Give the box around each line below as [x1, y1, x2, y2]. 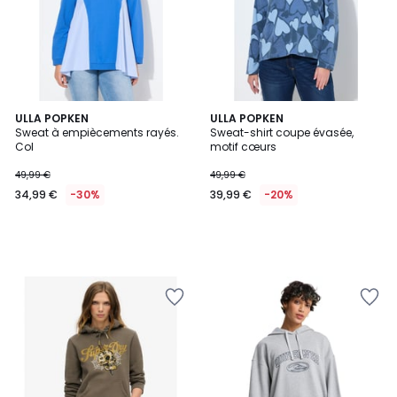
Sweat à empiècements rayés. [15, 125, 179, 140]
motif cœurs [210, 139, 276, 154]
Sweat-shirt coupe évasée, [210, 125, 354, 140]
